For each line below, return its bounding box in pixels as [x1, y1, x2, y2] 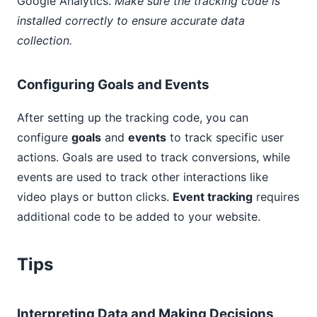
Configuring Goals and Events [17, 76, 209, 93]
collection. [17, 33, 72, 47]
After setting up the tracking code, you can [17, 110, 248, 125]
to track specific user [166, 130, 284, 144]
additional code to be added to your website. [17, 209, 260, 224]
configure [17, 130, 71, 144]
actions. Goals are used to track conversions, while [17, 150, 290, 164]
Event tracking [173, 190, 253, 204]
